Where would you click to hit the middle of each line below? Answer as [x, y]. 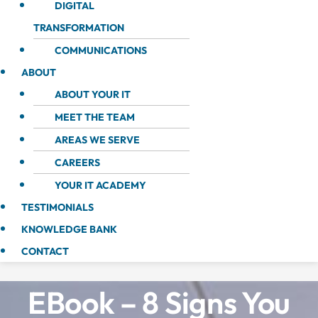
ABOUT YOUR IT [93, 94]
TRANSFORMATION [79, 28]
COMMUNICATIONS [101, 50]
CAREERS [77, 163]
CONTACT [45, 251]
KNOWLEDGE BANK [69, 229]
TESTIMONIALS [57, 207]
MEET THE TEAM [95, 117]
